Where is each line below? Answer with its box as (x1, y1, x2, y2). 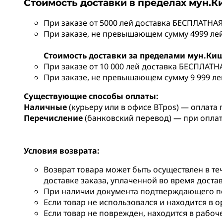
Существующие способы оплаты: (24, 91, 159, 102)
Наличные (24, 102, 67, 113)
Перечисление (24, 112, 85, 124)
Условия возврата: (24, 145, 100, 157)
